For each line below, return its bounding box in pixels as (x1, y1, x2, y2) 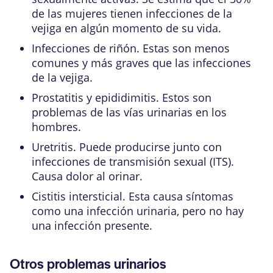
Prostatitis (32, 90, 83, 105)
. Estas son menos (136, 40, 230, 55)
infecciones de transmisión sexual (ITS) (32, 154, 231, 169)
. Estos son (156, 90, 211, 105)
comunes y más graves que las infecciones (32, 55, 251, 70)
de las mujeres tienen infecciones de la (32, 5, 232, 21)
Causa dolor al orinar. (32, 168, 143, 183)
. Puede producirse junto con (73, 139, 222, 154)
